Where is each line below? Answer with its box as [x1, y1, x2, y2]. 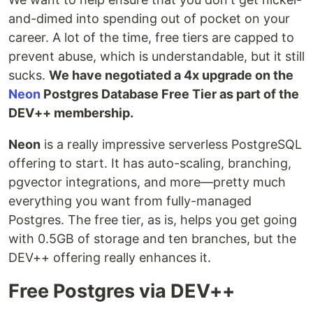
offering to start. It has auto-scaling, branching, [8, 156, 291, 170]
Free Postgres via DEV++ [8, 279, 235, 303]
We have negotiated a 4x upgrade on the [49, 68, 293, 82]
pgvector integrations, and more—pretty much [8, 175, 286, 189]
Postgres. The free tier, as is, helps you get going [8, 212, 297, 227]
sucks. [8, 68, 49, 82]
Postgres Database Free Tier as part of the [41, 87, 299, 101]
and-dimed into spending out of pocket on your [8, 11, 290, 26]
